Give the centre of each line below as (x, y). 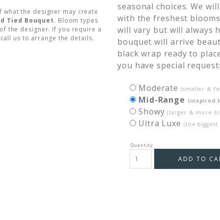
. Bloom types (76, 20)
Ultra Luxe (161, 123)
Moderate (160, 88)
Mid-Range (163, 100)
